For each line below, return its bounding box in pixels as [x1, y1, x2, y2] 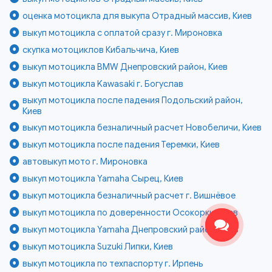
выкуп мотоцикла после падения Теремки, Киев [22, 138, 220, 150]
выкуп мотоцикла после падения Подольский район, [22, 94, 243, 106]
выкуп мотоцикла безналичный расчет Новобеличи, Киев [22, 121, 262, 133]
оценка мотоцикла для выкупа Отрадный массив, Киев [22, 10, 253, 21]
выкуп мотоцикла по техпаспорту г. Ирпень [22, 257, 204, 269]
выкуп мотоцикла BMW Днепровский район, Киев [22, 61, 228, 72]
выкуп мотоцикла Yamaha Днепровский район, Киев [22, 223, 239, 235]
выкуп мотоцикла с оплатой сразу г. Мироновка [22, 27, 223, 38]
